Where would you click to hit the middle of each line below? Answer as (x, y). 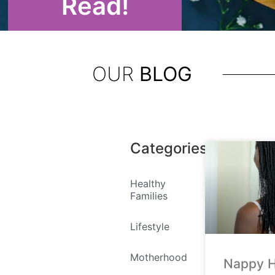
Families (149, 196)
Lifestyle (149, 226)
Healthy (148, 183)
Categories (168, 148)
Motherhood (158, 257)
